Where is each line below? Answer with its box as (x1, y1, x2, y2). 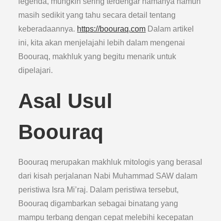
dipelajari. (18, 66, 53, 74)
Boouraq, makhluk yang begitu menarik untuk (18, 52, 177, 61)
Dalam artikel (146, 25, 194, 33)
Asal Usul (18, 89, 113, 112)
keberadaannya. (18, 25, 77, 33)
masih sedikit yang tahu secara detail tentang (18, 11, 176, 19)
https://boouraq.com (77, 25, 146, 33)
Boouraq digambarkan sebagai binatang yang (18, 199, 179, 208)
